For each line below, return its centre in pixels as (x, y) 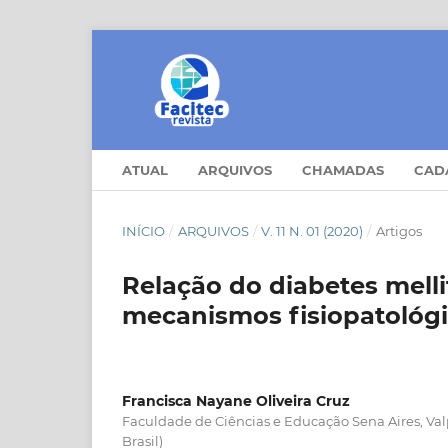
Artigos (398, 230)
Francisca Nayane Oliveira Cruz (236, 400)
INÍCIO (143, 230)
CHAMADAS (343, 169)
